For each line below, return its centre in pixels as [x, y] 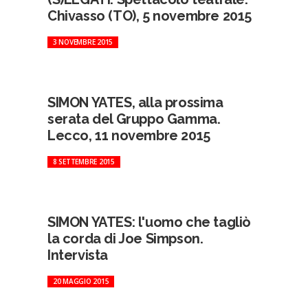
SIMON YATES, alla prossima [135, 102]
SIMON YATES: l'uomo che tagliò [149, 222]
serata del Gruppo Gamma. [134, 119]
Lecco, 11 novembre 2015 [129, 135]
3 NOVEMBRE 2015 [83, 42]
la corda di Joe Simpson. [125, 239]
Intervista [77, 255]
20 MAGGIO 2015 [81, 281]
